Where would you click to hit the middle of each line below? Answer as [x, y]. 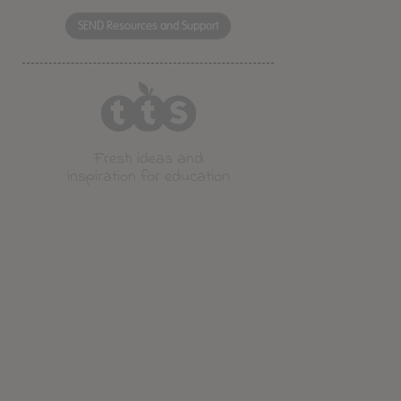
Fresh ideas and [148, 159]
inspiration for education [148, 177]
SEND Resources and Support [149, 26]
